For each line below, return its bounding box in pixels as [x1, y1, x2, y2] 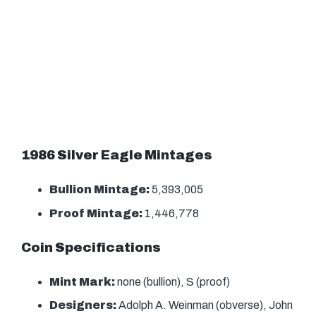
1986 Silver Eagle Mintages [21, 148, 212, 163]
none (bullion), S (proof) [115, 275, 230, 288]
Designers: [49, 299, 116, 312]
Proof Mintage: [49, 207, 145, 219]
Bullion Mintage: [49, 183, 152, 196]
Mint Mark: [49, 275, 115, 288]
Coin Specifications [21, 240, 161, 255]
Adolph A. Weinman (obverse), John [116, 299, 293, 312]
